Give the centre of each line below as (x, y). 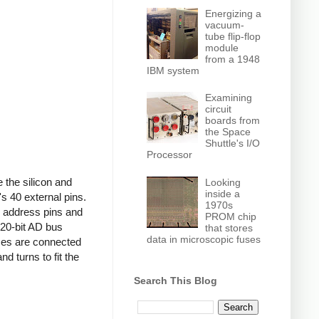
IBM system (173, 70)
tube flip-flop (233, 36)
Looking (223, 182)
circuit (219, 109)
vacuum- (225, 25)
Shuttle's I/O (233, 143)
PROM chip (231, 216)
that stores (229, 228)
